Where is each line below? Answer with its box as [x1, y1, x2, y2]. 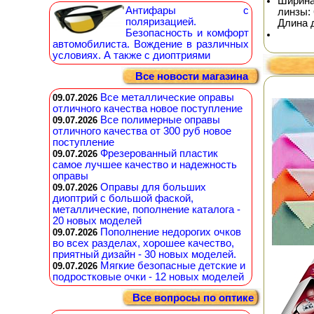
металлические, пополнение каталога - [53, 204, 240, 215]
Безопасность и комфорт [125, 27, 249, 39]
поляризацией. [125, 16, 196, 27]
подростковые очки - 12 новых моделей [53, 271, 244, 282]
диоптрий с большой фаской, [53, 193, 193, 204]
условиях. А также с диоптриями [53, 50, 210, 61]
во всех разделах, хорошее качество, [53, 238, 234, 249]
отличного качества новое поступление [53, 103, 243, 114]
